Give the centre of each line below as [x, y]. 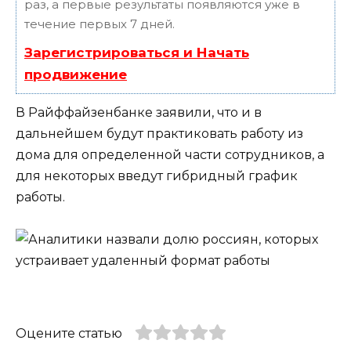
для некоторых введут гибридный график [157, 176]
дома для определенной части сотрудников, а [170, 155]
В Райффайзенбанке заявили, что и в [139, 113]
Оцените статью [69, 333]
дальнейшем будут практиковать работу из [159, 134]
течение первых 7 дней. [100, 24]
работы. [40, 197]
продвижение [76, 75]
